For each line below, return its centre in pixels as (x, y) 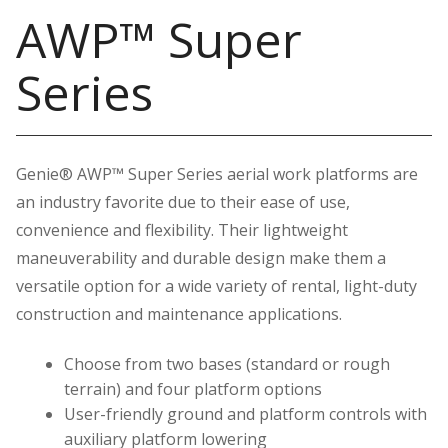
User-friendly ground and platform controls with (245, 413)
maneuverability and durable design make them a (201, 257)
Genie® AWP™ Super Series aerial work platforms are (217, 173)
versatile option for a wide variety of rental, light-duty (216, 285)
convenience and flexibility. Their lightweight (182, 229)
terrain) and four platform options (193, 388)
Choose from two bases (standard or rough (227, 363)
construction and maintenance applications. (179, 313)
